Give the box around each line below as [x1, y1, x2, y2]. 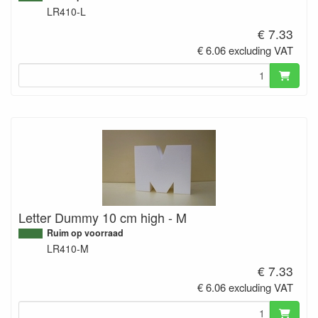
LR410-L [47, 4, 86, 18]
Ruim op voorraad [47, 226, 124, 240]
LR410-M [47, 241, 89, 256]
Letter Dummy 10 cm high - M [18, 208, 187, 227]
